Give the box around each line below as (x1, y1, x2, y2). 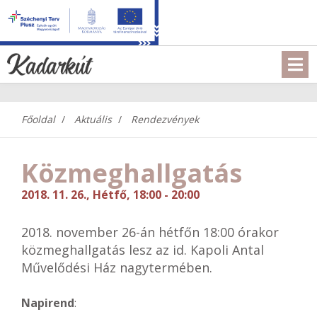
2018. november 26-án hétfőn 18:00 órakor (21, 224, 279, 241)
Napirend (21, 295, 74, 311)
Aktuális (74, 113, 112, 126)
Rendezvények (131, 113, 199, 126)
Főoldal (21, 113, 55, 126)
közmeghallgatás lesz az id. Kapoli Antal (21, 241, 264, 258)
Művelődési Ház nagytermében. (21, 259, 212, 276)
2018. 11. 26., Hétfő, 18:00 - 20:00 (21, 187, 200, 202)
